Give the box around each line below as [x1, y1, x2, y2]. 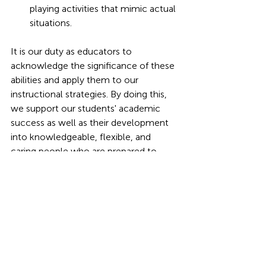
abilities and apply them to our [11, 74, 141, 85]
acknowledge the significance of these [11, 60, 177, 71]
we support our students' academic [11, 103, 163, 114]
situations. [30, 17, 72, 28]
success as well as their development [11, 117, 171, 128]
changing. [11, 174, 51, 185]
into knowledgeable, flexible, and [11, 131, 153, 142]
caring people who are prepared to [11, 145, 159, 157]
